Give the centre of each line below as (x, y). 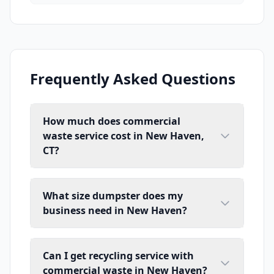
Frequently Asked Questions (133, 79)
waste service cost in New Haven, (124, 136)
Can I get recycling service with (118, 256)
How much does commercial (112, 121)
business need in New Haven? (115, 211)
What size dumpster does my (113, 196)
